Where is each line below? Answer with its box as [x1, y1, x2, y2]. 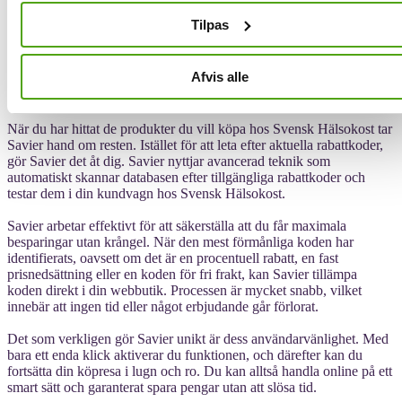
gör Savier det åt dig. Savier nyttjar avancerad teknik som [7, 153, 330, 169]
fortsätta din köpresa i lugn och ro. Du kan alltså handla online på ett [7, 363, 392, 379]
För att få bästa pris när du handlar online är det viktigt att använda [7, 39, 381, 56]
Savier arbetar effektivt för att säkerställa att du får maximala [7, 217, 346, 233]
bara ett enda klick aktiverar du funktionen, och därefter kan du [7, 346, 363, 363]
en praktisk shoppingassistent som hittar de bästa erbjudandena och [7, 72, 384, 88]
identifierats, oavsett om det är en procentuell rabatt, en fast [7, 249, 338, 266]
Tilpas [190, 16, 229, 32]
